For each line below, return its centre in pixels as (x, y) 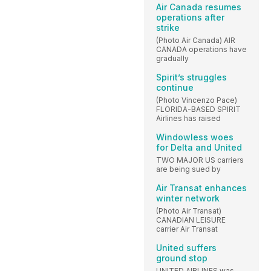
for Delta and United (199, 147)
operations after (190, 17)
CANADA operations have (201, 49)
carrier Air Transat (187, 229)
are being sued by (188, 169)
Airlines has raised (188, 118)
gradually (172, 58)
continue (175, 87)
